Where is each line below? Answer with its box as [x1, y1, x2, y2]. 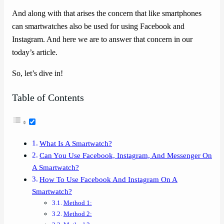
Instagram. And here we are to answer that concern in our [12, 34, 192, 44]
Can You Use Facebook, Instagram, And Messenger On [39, 151, 212, 159]
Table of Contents [12, 92, 84, 103]
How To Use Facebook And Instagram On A [39, 175, 177, 183]
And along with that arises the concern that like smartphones [12, 8, 201, 18]
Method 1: [63, 198, 92, 206]
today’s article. [12, 47, 57, 57]
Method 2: [63, 209, 92, 217]
